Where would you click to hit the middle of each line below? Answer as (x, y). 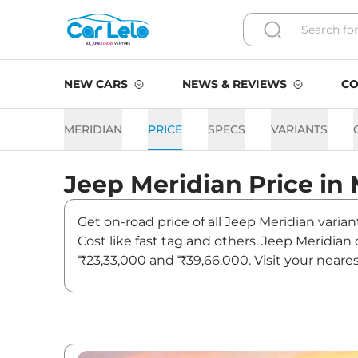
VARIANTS (299, 129)
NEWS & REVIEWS (235, 84)
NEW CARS (96, 84)
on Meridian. (117, 279)
